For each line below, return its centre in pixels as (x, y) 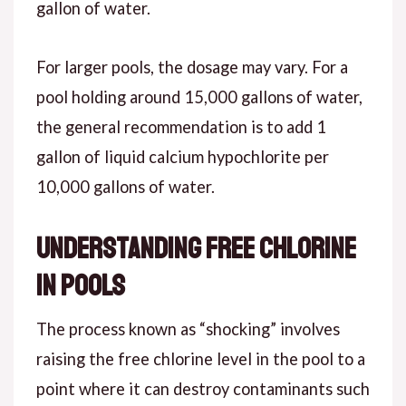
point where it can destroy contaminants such (203, 389)
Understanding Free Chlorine (196, 250)
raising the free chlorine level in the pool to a (200, 359)
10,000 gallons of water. (125, 187)
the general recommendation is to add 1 (181, 127)
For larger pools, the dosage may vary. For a (192, 68)
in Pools (80, 287)
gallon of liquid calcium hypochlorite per (182, 157)
